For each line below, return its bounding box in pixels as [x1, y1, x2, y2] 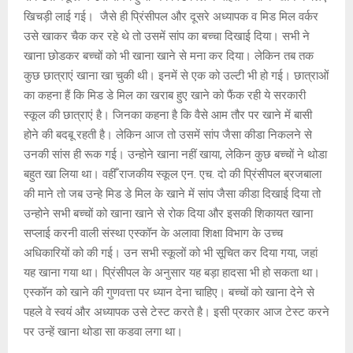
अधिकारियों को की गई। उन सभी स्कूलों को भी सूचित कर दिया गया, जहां [24, 245, 318, 260]
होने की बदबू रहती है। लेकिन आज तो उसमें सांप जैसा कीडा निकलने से [24, 127, 312, 142]
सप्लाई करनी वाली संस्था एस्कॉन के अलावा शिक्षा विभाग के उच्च [24, 225, 283, 240]
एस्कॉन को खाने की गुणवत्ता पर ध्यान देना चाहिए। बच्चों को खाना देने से [24, 284, 314, 299]
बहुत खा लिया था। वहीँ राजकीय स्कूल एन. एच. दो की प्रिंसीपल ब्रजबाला [24, 166, 321, 181]
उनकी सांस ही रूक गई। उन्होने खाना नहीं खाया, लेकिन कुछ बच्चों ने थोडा [24, 147, 327, 162]
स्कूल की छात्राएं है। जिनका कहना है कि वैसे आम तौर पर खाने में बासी [24, 107, 312, 122]
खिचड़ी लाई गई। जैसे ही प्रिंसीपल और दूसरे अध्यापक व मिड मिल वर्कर [24, 9, 318, 24]
